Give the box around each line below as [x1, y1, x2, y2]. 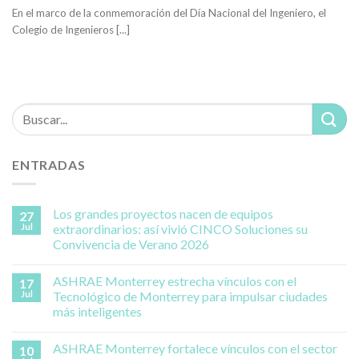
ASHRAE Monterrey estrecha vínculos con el [53, 273, 296, 289]
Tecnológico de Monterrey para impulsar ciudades [53, 288, 328, 305]
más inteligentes [53, 304, 142, 320]
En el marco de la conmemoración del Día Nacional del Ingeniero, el [12, 6, 326, 20]
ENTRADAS [12, 156, 86, 172]
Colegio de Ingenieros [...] [12, 23, 130, 37]
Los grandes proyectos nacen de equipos [53, 206, 273, 222]
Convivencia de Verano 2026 [53, 236, 209, 252]
